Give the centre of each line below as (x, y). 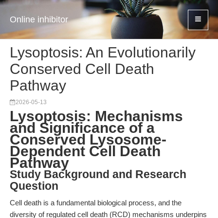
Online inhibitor (39, 19)
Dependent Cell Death (85, 151)
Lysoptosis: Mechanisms (96, 116)
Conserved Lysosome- (88, 139)
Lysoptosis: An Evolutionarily (103, 52)
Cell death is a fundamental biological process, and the (96, 203)
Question (34, 186)
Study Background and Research (98, 174)
